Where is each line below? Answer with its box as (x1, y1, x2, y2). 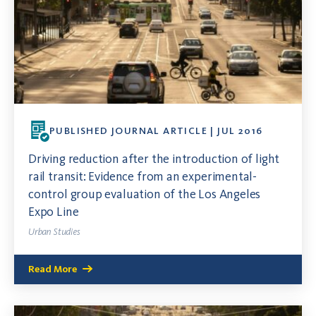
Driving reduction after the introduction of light (28, 151, 280, 167)
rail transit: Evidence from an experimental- (28, 169, 257, 185)
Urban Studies (28, 226, 80, 238)
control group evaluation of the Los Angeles (28, 186, 261, 202)
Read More (28, 263, 77, 276)
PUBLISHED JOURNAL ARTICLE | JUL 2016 (49, 125, 263, 138)
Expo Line (28, 204, 79, 220)
